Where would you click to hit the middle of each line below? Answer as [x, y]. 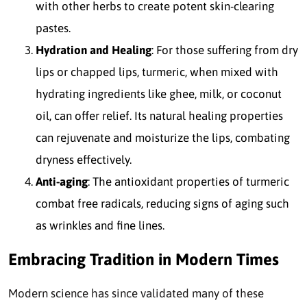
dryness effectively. [84, 160]
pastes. [53, 28]
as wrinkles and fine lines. [100, 226]
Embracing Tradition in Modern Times [144, 260]
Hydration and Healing [94, 50]
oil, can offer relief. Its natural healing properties [159, 116]
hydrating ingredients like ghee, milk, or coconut [159, 94]
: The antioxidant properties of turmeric [188, 182]
